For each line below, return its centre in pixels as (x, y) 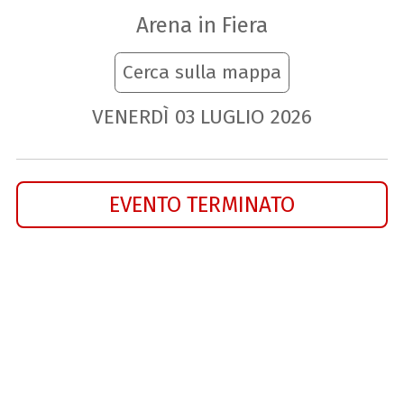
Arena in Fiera (202, 25)
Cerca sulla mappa (202, 73)
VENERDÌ (130, 117)
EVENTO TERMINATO (202, 204)
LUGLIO (233, 117)
